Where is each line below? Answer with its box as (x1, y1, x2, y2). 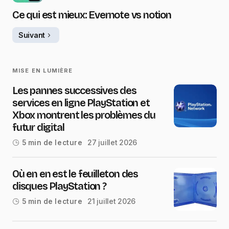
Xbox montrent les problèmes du (12, 109, 156, 122)
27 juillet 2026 (87, 138, 138, 147)
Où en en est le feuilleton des (12, 168, 139, 180)
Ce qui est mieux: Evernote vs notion (12, 9, 171, 21)
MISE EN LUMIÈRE (12, 67, 73, 75)
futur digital (12, 121, 64, 134)
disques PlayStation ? (12, 180, 106, 193)
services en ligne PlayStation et (12, 97, 150, 109)
